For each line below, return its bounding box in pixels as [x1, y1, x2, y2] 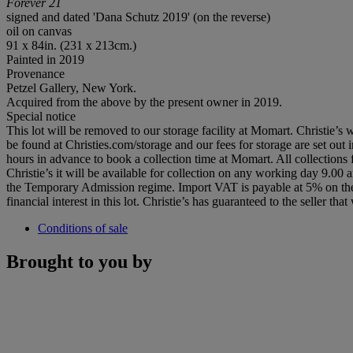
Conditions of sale [38, 221, 128, 235]
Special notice [6, 109, 76, 123]
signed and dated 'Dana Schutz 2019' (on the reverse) [6, 9, 270, 24]
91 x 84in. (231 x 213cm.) [6, 38, 136, 52]
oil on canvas [6, 24, 72, 38]
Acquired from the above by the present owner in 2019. [6, 95, 282, 109]
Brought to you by [6, 251, 152, 272]
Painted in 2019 [6, 52, 84, 66]
